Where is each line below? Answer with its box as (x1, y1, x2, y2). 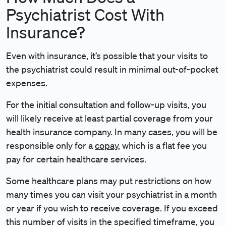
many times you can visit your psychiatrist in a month (6, 189, 217, 200)
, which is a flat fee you (118, 140, 207, 151)
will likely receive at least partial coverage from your (6, 112, 213, 124)
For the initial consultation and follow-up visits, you (6, 99, 206, 110)
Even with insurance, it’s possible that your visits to (6, 50, 208, 61)
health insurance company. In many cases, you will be (6, 126, 217, 137)
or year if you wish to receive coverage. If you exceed (6, 202, 218, 213)
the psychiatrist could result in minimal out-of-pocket (6, 64, 218, 75)
